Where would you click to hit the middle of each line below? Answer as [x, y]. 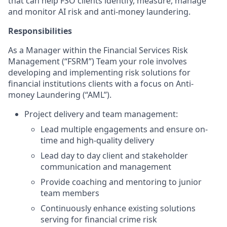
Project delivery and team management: [101, 114]
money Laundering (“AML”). [60, 95]
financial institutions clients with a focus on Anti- [101, 84]
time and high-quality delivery [97, 140]
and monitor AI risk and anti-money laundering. [99, 12]
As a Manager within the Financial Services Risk [98, 50]
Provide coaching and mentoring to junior [121, 182]
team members [70, 193]
